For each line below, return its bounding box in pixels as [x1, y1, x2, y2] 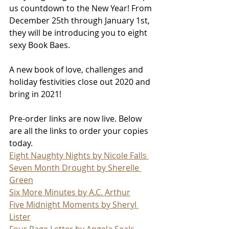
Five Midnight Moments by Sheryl [9, 198, 139, 210]
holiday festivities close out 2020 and [9, 76, 152, 87]
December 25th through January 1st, [9, 14, 152, 26]
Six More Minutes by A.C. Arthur [9, 186, 130, 198]
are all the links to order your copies [9, 125, 150, 136]
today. [9, 137, 33, 149]
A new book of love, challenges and [9, 63, 145, 75]
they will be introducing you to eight [9, 27, 149, 38]
